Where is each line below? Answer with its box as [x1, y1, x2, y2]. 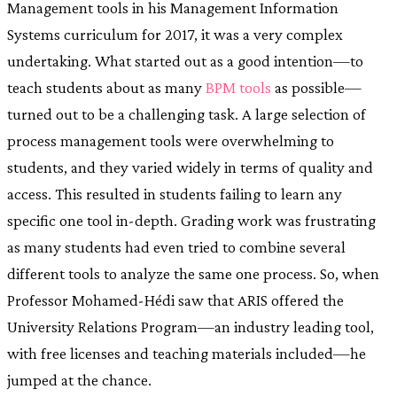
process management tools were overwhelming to [7, 130, 334, 150]
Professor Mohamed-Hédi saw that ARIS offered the [7, 290, 344, 309]
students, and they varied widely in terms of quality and [7, 157, 373, 176]
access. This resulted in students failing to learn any [7, 183, 342, 203]
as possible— [271, 77, 362, 97]
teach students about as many [7, 77, 206, 97]
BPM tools [206, 77, 271, 97]
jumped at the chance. [7, 370, 152, 389]
